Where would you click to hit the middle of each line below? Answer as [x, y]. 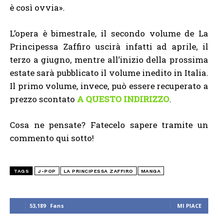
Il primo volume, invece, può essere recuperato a [109, 86]
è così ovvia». [37, 7]
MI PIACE [189, 205]
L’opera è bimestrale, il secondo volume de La [109, 33]
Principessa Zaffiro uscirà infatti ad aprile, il [109, 46]
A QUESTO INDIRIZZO [123, 99]
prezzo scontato [43, 99]
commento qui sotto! [52, 138]
